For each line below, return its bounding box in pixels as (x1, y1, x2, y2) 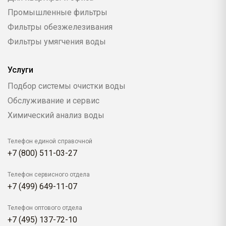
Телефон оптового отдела (8, 204, 82, 211)
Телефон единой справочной (8, 137, 92, 145)
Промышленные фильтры (8, 7, 107, 17)
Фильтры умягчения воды (8, 36, 106, 46)
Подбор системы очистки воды (8, 81, 126, 91)
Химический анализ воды (8, 110, 104, 120)
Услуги (8, 65, 33, 75)
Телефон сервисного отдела (8, 171, 90, 178)
